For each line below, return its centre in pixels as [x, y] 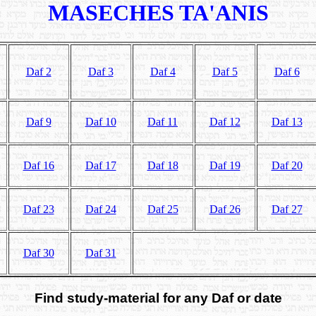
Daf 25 [163, 209]
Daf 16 [38, 165]
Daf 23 [38, 209]
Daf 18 [163, 165]
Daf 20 [287, 165]
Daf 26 [225, 209]
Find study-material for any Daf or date [158, 298]
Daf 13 [287, 121]
